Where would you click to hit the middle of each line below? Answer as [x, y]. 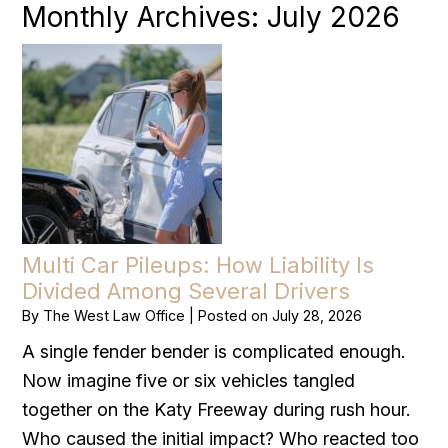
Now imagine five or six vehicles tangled [189, 380]
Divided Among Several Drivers [186, 290]
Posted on [235, 315]
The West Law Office [114, 315]
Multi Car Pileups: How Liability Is [198, 264]
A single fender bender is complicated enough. [214, 351]
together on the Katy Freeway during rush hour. [217, 409]
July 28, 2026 [317, 315]
